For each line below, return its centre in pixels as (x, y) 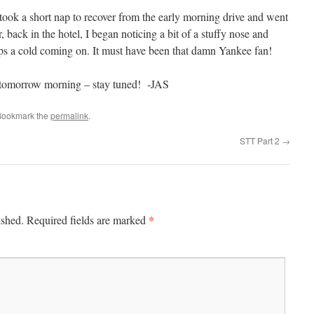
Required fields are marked (88, 220)
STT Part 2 (261, 141)
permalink (69, 115)
